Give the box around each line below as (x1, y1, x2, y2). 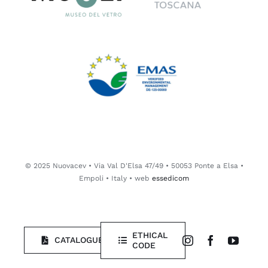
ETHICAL (132, 230, 168, 240)
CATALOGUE (54, 235, 103, 245)
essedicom (152, 173, 189, 182)
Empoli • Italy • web (79, 173, 152, 182)
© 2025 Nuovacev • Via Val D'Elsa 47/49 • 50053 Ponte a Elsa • (25, 161, 243, 170)
